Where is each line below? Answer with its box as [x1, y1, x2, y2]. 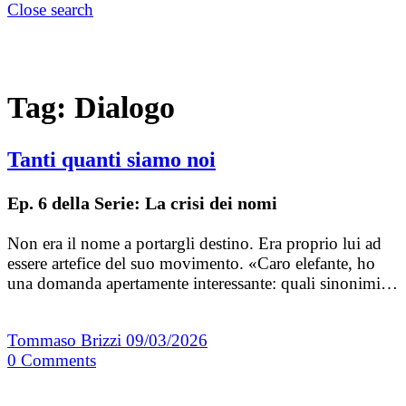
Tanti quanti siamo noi [7, 147, 216, 171]
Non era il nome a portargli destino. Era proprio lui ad [7, 233, 382, 253]
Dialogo [74, 90, 175, 124]
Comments [21, 350, 96, 370]
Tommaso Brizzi [7, 330, 126, 350]
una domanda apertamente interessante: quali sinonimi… [7, 273, 398, 293]
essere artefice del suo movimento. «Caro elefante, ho [7, 253, 375, 273]
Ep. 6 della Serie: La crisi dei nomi [7, 192, 277, 213]
